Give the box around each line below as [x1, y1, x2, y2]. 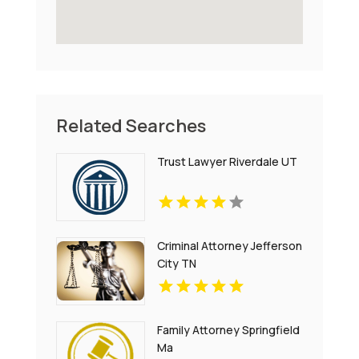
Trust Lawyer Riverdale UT [157, 153, 298, 169]
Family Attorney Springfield [157, 321, 301, 337]
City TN [157, 255, 197, 271]
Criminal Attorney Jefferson [157, 237, 303, 253]
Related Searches [55, 113, 206, 138]
